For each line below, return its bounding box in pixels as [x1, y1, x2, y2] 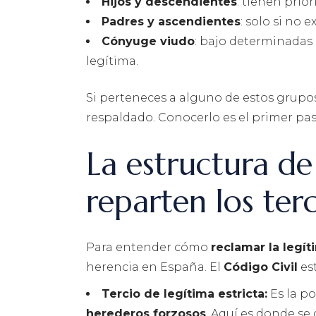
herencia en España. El [86, 260, 224, 274]
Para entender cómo [86, 241, 211, 255]
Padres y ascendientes [102, 15, 241, 29]
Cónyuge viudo [102, 35, 195, 49]
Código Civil [224, 260, 298, 274]
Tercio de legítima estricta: [102, 287, 267, 301]
